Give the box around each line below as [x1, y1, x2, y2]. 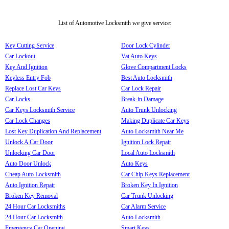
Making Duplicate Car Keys [121, 117, 189, 124]
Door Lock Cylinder [121, 41, 170, 49]
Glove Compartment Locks [121, 63, 187, 71]
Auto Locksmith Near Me [121, 127, 184, 135]
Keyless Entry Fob [5, 74, 51, 81]
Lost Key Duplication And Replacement [5, 127, 101, 135]
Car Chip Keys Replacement [121, 170, 190, 178]
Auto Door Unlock [5, 159, 51, 167]
